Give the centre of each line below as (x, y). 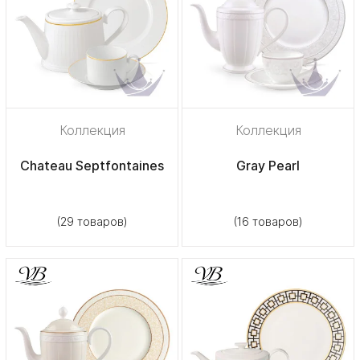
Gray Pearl (268, 165)
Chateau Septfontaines (92, 165)
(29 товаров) (92, 221)
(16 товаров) (268, 221)
